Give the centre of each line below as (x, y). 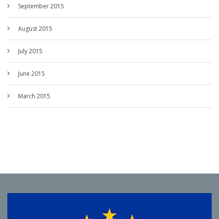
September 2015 (41, 6)
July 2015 (30, 51)
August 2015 (35, 29)
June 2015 (32, 74)
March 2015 (34, 96)
